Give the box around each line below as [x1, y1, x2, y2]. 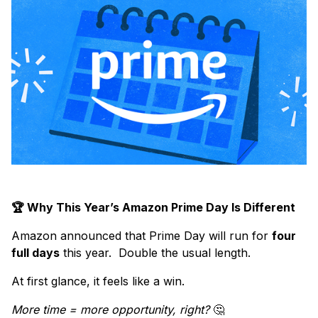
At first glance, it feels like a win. [11, 274, 185, 289]
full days [11, 246, 60, 261]
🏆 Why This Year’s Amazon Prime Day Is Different [11, 200, 295, 215]
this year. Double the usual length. [60, 246, 251, 261]
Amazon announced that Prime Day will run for [11, 229, 272, 243]
